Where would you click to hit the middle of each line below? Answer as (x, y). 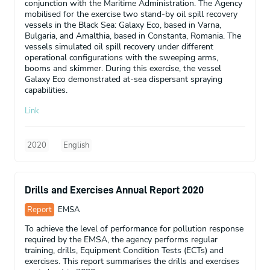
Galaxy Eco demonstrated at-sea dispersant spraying (124, 79)
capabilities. (46, 90)
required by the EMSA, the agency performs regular (121, 239)
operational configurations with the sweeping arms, (121, 57)
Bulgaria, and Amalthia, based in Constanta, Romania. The (133, 36)
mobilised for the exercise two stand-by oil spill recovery (131, 14)
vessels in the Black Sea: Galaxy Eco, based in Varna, (123, 25)
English (76, 145)
